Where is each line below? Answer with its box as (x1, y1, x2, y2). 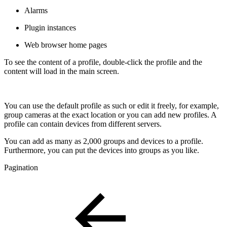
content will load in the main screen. (4, 66, 119, 75)
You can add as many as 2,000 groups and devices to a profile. (4, 136, 203, 145)
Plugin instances (24, 23, 76, 32)
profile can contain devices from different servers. (4, 119, 162, 128)
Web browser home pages (24, 40, 107, 49)
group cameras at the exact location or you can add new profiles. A (4, 110, 216, 119)
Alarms (24, 6, 48, 15)
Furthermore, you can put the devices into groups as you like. (4, 145, 199, 155)
